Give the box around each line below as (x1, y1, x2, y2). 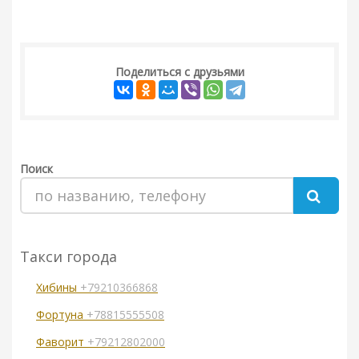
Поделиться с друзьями (115, 64, 244, 80)
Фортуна (36, 307, 87, 323)
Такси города (20, 247, 117, 267)
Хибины (36, 280, 80, 296)
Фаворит (36, 334, 87, 350)
